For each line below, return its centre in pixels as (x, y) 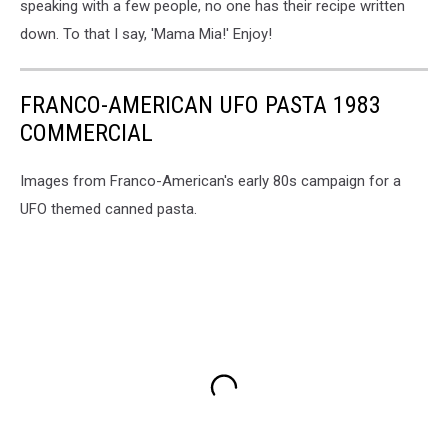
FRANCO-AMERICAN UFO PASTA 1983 (200, 105)
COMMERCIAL (86, 133)
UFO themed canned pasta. (108, 209)
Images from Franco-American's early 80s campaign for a (210, 181)
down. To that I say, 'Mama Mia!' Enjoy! (146, 34)
